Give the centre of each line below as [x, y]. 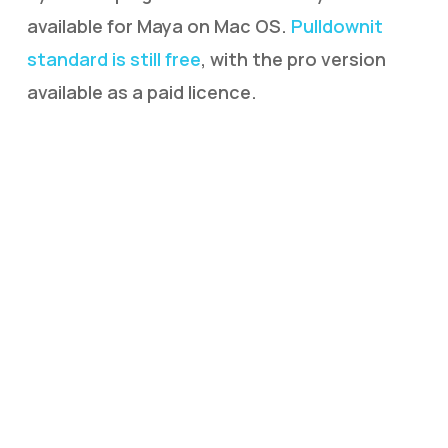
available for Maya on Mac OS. [158, 26]
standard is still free [113, 59]
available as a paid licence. [141, 92]
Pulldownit [336, 26]
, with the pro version [293, 59]
